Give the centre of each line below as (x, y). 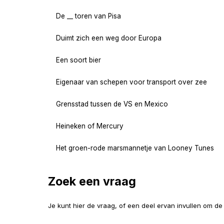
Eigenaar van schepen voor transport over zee (131, 82)
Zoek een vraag (92, 181)
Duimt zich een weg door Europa (109, 38)
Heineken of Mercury (90, 126)
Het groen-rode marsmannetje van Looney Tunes (135, 148)
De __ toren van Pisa (88, 16)
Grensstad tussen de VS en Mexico (112, 104)
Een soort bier (78, 60)
